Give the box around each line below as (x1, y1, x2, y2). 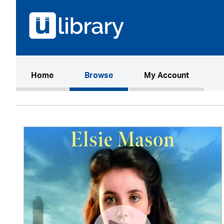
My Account (144, 68, 189, 84)
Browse (84, 68, 113, 84)
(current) (53, 68, 86, 84)
